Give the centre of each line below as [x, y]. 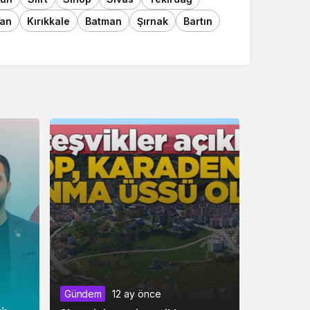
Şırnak [153, 21]
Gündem [83, 293]
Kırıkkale [48, 21]
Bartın [198, 21]
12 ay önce [137, 293]
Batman [103, 21]
